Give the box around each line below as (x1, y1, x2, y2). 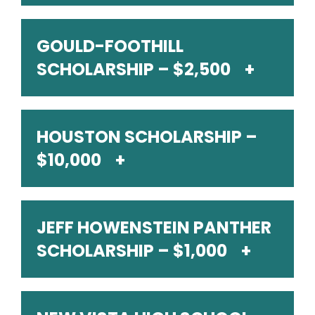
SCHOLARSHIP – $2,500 (37, 58, 231, 81)
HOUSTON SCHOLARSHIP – (37, 125, 257, 148)
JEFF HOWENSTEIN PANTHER (37, 216, 271, 239)
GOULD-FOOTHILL (37, 34, 184, 58)
